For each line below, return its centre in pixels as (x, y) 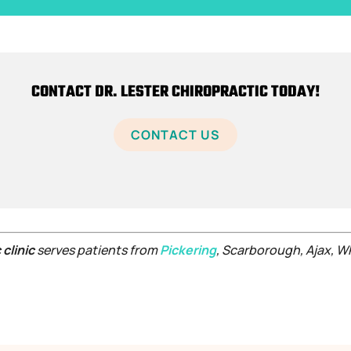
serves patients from (98, 250)
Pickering (188, 250)
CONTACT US (175, 135)
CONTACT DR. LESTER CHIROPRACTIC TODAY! (175, 92)
